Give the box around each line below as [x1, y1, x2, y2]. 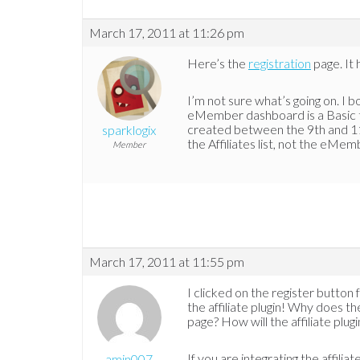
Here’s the [187, 55, 248, 72]
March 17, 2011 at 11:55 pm [89, 254, 244, 270]
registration [248, 55, 311, 72]
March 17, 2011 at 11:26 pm [89, 25, 244, 41]
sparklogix [102, 122, 156, 138]
